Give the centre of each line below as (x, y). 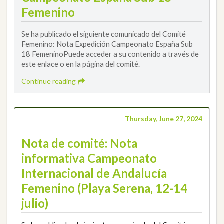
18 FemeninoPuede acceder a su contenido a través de (110, 54)
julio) (35, 203)
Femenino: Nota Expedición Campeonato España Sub (107, 44)
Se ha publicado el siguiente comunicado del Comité (104, 34)
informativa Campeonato (89, 158)
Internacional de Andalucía (94, 173)
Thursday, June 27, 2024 (164, 118)
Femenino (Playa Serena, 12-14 (104, 188)
